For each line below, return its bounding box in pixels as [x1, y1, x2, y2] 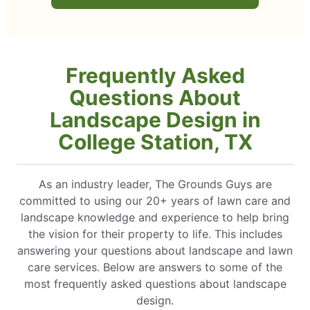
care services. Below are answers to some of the [28, 260, 282, 275]
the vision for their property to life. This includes [28, 227, 282, 241]
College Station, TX [57, 129, 253, 155]
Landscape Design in [49, 107, 261, 133]
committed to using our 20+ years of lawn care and [19, 194, 291, 208]
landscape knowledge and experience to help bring [21, 210, 289, 225]
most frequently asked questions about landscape [24, 277, 286, 291]
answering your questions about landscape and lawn [17, 244, 293, 258]
